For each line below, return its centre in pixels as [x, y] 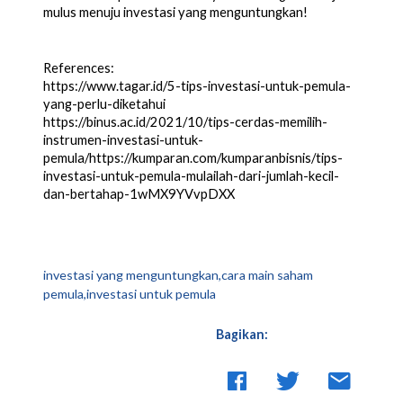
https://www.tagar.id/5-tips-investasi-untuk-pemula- [197, 85]
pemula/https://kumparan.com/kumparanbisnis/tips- [193, 157]
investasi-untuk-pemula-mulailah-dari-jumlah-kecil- [191, 175]
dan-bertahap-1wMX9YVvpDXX [139, 193]
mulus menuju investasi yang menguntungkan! [175, 12]
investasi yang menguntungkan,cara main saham [178, 274]
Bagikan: [242, 334]
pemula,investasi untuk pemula [130, 293]
